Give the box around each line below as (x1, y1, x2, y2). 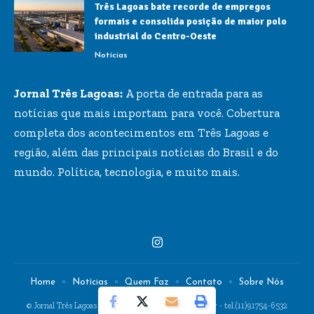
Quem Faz (125, 277, 169, 287)
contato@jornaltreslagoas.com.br (104, 300, 217, 310)
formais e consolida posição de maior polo (95, 15, 287, 27)
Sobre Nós (239, 277, 284, 287)
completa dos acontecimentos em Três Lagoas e (14, 125, 268, 139)
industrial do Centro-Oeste (95, 29, 217, 42)
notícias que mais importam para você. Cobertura (14, 105, 280, 120)
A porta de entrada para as (123, 86, 263, 100)
